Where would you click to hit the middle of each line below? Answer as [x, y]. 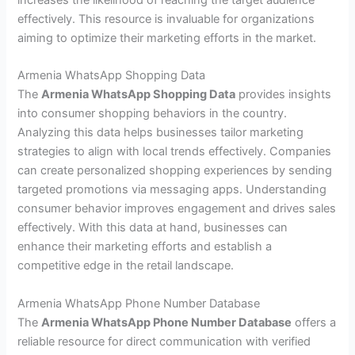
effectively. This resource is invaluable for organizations [166, 19]
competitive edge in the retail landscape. [126, 266]
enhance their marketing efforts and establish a [145, 247]
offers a [314, 322]
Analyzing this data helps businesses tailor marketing [161, 133]
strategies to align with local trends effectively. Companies [175, 152]
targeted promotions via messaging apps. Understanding [172, 190]
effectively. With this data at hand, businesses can [153, 228]
